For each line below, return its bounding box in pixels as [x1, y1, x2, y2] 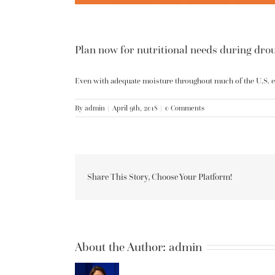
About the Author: [75, 239, 169, 255]
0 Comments [165, 103, 204, 113]
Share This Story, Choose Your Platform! [87, 171, 232, 183]
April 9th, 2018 [112, 103, 158, 113]
